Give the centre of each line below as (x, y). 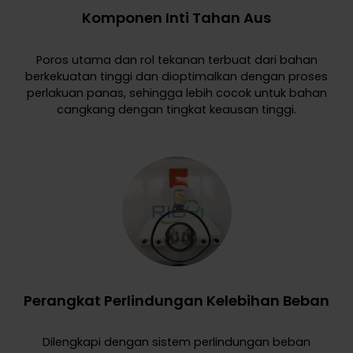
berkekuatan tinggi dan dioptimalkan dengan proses (176, 76)
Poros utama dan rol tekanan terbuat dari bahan (176, 59)
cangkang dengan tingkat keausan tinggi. (176, 109)
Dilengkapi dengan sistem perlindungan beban (176, 342)
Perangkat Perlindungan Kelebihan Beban (176, 300)
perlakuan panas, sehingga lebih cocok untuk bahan (176, 93)
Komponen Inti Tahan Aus (176, 17)
